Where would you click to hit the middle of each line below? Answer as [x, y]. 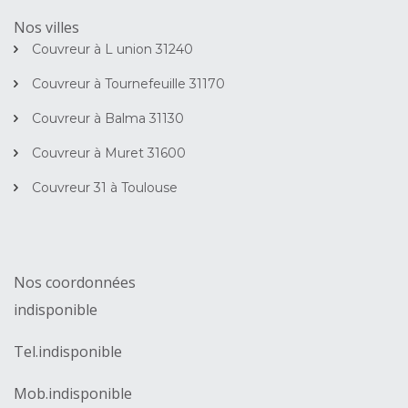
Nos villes [46, 28]
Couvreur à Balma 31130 [108, 119]
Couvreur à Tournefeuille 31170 [128, 84]
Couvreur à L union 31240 [112, 50]
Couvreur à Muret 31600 [109, 153]
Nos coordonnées [75, 283]
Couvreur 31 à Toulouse [105, 188]
